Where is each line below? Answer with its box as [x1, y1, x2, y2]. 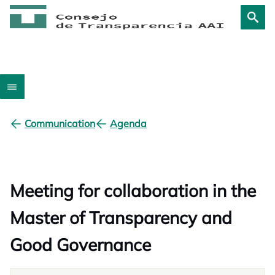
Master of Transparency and [10, 207, 232, 228]
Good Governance [10, 234, 151, 255]
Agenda [110, 117, 147, 130]
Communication [25, 117, 95, 130]
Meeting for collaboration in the [10, 180, 256, 201]
